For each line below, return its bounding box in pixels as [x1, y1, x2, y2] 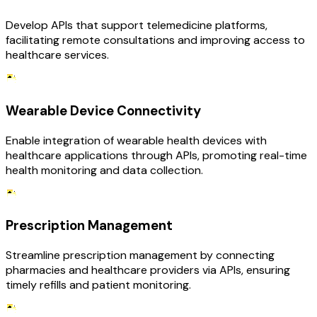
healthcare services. [6, 47, 109, 63]
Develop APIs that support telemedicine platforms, [6, 18, 267, 33]
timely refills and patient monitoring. [6, 277, 191, 292]
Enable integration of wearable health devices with [6, 132, 267, 148]
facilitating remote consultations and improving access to [6, 33, 305, 48]
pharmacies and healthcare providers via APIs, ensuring [6, 263, 290, 277]
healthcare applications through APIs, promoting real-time [6, 147, 307, 163]
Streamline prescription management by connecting [6, 248, 275, 263]
